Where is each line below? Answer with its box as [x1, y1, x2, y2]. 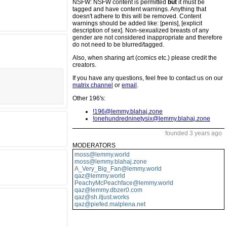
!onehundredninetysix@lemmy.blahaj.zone [93, 115, 210, 122]
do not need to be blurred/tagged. [72, 41, 164, 48]
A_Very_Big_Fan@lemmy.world [74, 165, 162, 172]
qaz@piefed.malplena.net [74, 201, 145, 208]
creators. [72, 61, 96, 68]
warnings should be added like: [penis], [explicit [72, 20, 202, 27]
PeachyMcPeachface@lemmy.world [74, 179, 173, 186]
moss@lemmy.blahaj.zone [74, 158, 147, 165]
